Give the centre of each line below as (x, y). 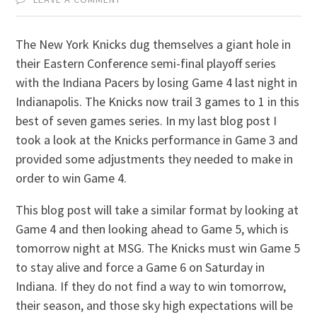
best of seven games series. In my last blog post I (146, 120)
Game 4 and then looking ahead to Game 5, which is (152, 229)
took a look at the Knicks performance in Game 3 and (157, 139)
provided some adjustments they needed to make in (155, 158)
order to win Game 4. (71, 178)
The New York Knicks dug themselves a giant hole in (154, 44)
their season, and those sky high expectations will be (155, 305)
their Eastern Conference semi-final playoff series (146, 63)
